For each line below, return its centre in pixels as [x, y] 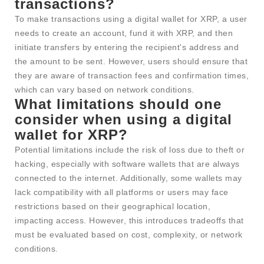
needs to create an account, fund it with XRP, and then [124, 33]
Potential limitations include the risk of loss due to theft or [130, 150]
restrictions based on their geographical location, [113, 207]
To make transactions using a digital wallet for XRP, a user [131, 19]
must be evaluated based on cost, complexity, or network [129, 235]
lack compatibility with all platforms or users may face [122, 192]
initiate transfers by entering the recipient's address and [127, 47]
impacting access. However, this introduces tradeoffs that [129, 221]
